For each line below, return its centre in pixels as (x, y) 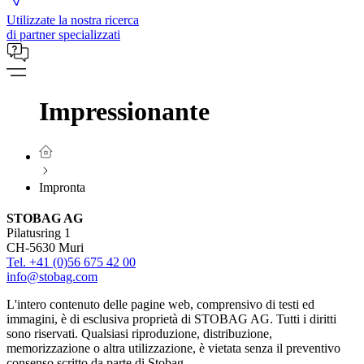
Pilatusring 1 (39, 232)
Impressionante (124, 112)
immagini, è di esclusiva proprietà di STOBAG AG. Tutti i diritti (171, 318)
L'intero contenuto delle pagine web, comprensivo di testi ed (160, 304)
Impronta (62, 187)
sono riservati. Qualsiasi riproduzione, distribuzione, (139, 333)
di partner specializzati (63, 35)
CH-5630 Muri (45, 247)
